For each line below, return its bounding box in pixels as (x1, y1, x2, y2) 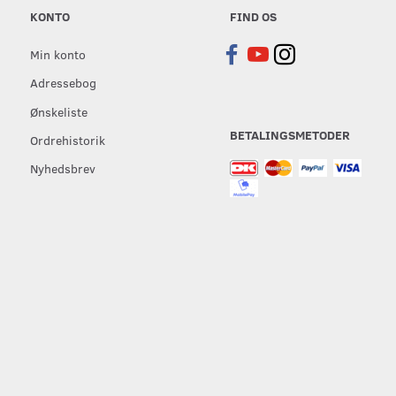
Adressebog (30, 73, 97, 92)
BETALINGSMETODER (229, 126, 350, 144)
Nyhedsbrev (30, 159, 96, 178)
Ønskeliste (30, 103, 88, 121)
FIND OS (229, 7, 277, 26)
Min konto (30, 45, 87, 64)
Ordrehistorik (30, 131, 106, 149)
